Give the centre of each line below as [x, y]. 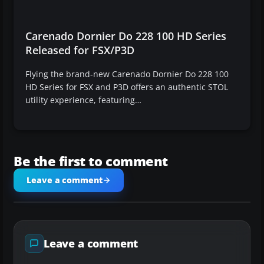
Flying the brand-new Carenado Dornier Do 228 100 [127, 74]
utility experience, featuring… [83, 100]
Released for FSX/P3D [80, 50]
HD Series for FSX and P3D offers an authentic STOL [127, 87]
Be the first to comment [91, 161]
